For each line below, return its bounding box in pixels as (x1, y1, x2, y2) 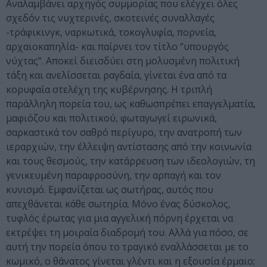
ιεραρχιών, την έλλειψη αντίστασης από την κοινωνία (6, 140, 252, 154)
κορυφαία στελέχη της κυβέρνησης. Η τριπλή (6, 83, 212, 97)
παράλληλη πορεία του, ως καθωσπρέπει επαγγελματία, (6, 97, 256, 111)
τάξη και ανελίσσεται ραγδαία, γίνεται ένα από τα (6, 69, 226, 82)
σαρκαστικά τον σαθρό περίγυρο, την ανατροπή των (6, 126, 242, 139)
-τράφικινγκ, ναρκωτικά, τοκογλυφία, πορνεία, (6, 26, 216, 39)
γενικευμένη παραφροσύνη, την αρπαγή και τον (6, 169, 221, 182)
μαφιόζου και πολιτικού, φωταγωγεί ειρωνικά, (6, 111, 217, 125)
